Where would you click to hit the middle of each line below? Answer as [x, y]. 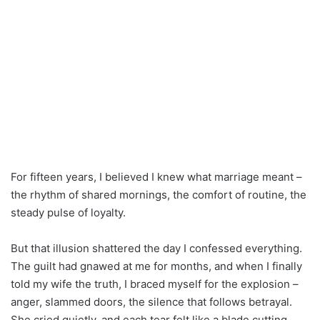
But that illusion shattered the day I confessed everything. [156, 248]
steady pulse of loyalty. [68, 212]
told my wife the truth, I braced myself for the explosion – [155, 284]
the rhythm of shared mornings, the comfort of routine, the [159, 194]
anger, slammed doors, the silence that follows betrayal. [151, 301]
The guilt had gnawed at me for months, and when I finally [156, 266]
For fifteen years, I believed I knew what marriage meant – [156, 176]
